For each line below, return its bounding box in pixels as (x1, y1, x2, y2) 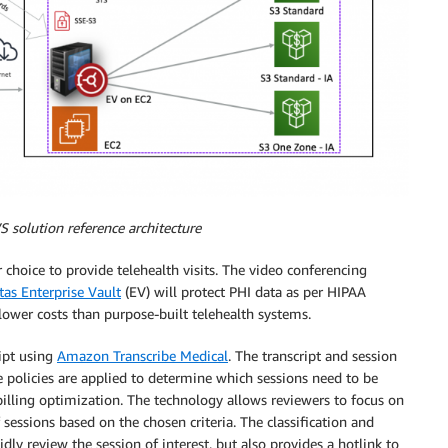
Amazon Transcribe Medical (57, 347, 228, 365)
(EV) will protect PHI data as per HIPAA (121, 283, 366, 301)
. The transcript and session (228, 347, 397, 365)
